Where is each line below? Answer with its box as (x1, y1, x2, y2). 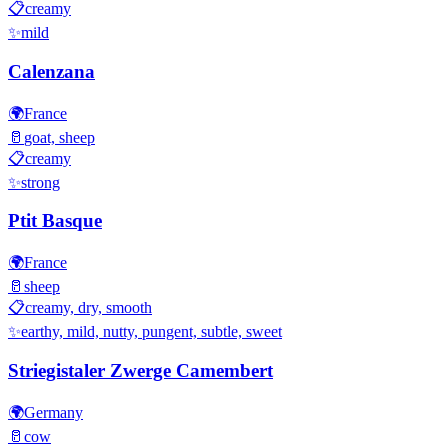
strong (21, 173, 60, 191)
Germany (24, 403, 83, 421)
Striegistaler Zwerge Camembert (8, 359, 273, 381)
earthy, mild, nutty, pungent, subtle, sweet (21, 323, 282, 341)
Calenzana (8, 60, 95, 82)
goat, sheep (24, 128, 95, 146)
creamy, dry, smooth (25, 299, 152, 317)
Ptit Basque (8, 210, 102, 232)
